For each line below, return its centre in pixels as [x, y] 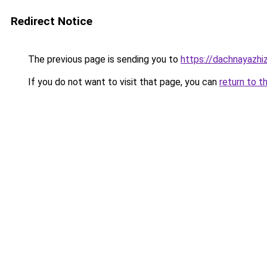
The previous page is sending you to [103, 59]
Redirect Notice [52, 21]
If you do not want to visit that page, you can [122, 82]
